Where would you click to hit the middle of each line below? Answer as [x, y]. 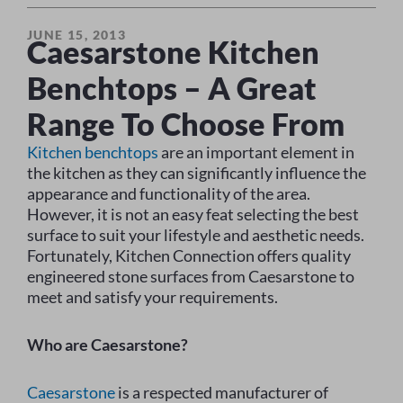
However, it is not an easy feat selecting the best [193, 214]
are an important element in [256, 152]
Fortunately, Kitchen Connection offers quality [189, 255]
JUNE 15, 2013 [77, 35]
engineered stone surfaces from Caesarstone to [191, 276]
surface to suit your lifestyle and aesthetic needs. [196, 235]
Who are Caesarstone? [107, 345]
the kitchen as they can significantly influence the [197, 173]
